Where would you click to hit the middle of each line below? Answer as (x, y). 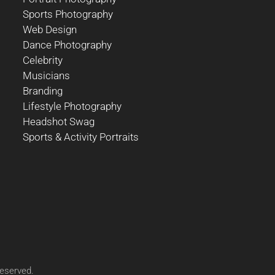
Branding (42, 91)
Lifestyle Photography (72, 107)
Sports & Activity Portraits (80, 137)
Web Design (49, 30)
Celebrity (42, 60)
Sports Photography (68, 14)
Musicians (46, 76)
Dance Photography (67, 45)
